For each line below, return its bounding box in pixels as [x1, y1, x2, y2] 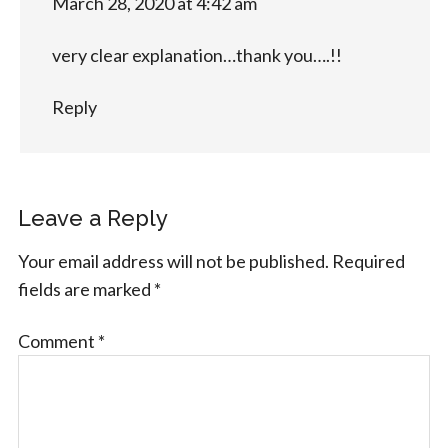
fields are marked [17, 277, 154, 300]
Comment [17, 329, 98, 352]
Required [331, 249, 405, 272]
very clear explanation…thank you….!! [51, 43, 342, 66]
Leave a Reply [17, 204, 168, 231]
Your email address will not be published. [17, 249, 329, 272]
